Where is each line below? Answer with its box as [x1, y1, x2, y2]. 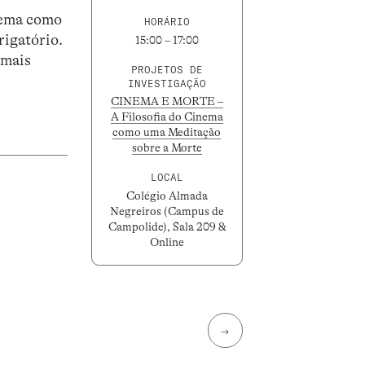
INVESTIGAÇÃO [127, 77, 206, 90]
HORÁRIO [143, 15, 190, 29]
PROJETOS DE [130, 63, 203, 76]
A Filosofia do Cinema [110, 110, 223, 124]
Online [149, 235, 184, 248]
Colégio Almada [125, 188, 208, 202]
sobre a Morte [131, 141, 202, 155]
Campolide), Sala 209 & [108, 219, 226, 233]
